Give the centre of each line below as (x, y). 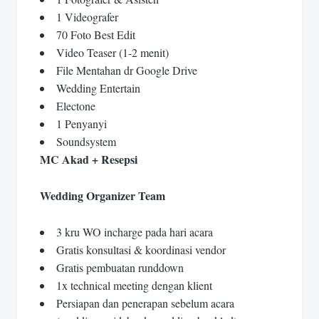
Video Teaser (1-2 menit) (113, 53)
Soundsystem (86, 142)
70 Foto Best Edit (96, 35)
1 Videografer (87, 17)
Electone (76, 106)
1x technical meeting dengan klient (134, 285)
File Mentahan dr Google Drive (127, 70)
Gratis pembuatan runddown (120, 267)
